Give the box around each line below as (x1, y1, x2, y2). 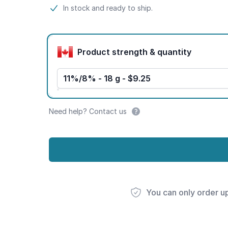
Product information (48, 3, 129, 13)
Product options (48, 34, 112, 44)
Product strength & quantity (157, 46, 191, 57)
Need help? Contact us (49, 107, 127, 116)
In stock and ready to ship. (63, 4, 153, 12)
